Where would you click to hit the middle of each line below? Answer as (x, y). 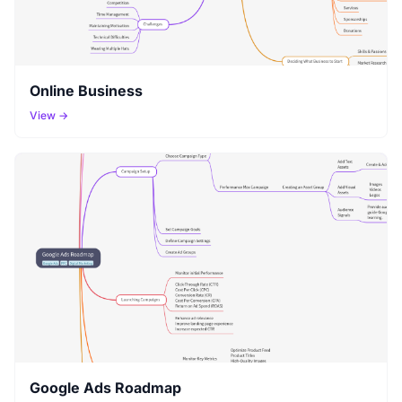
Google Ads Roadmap (105, 388)
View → (49, 116)
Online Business (86, 91)
